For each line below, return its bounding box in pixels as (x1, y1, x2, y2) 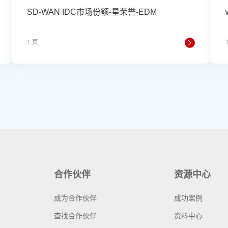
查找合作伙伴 (53, 212, 97, 220)
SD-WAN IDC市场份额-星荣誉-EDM (26, 8, 157, 16)
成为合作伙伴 (53, 194, 97, 202)
